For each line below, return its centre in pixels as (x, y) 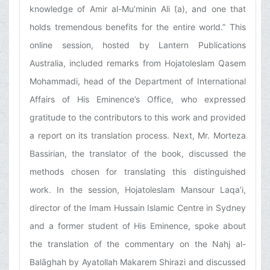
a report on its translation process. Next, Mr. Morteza (138, 136)
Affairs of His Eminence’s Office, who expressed (138, 99)
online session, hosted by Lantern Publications (138, 45)
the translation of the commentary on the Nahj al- (138, 244)
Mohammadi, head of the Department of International (138, 81)
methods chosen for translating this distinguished (138, 172)
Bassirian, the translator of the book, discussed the (138, 154)
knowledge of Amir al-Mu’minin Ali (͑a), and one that (138, 9)
